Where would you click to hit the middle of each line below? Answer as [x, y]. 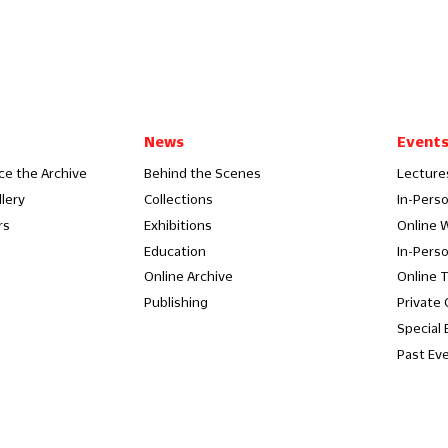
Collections [178, 199]
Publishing [175, 302]
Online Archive [188, 276]
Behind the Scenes [202, 173]
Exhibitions [177, 224]
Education [174, 250]
